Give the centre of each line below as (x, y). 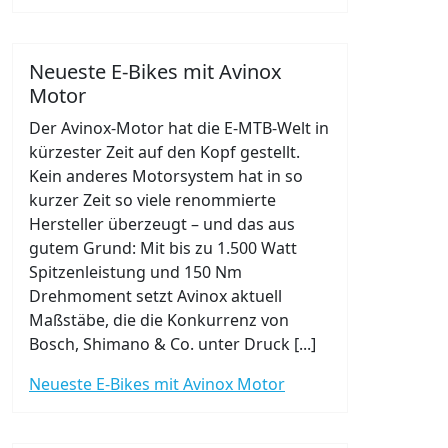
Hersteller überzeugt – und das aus (162, 224)
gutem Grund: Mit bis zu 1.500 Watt (163, 248)
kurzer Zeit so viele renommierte (152, 200)
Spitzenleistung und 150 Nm (135, 272)
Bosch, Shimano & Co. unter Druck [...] (172, 344)
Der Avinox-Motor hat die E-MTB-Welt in (179, 128)
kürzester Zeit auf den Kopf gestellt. (164, 152)
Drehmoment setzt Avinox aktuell (155, 296)
